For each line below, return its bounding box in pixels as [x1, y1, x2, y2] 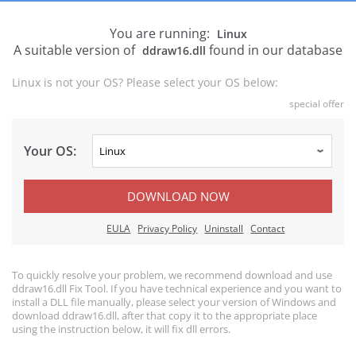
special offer [289, 97, 344, 110]
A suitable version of [14, 41, 138, 59]
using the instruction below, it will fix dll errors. [12, 322, 230, 336]
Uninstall [204, 222, 244, 235]
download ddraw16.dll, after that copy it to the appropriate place [12, 308, 317, 323]
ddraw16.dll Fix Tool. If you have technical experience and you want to [12, 281, 342, 296]
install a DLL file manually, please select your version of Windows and [12, 295, 336, 309]
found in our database [206, 41, 342, 59]
